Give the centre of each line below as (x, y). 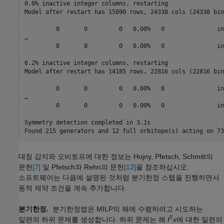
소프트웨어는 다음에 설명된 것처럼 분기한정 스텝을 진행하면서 (119, 178)
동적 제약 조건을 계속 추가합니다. (72, 188)
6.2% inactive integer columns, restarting (96, 63)
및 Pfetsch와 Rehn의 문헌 (82, 167)
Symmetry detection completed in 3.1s (87, 122)
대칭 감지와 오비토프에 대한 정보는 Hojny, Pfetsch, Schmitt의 (116, 157)
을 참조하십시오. (162, 167)
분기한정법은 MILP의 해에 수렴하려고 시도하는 (128, 209)
